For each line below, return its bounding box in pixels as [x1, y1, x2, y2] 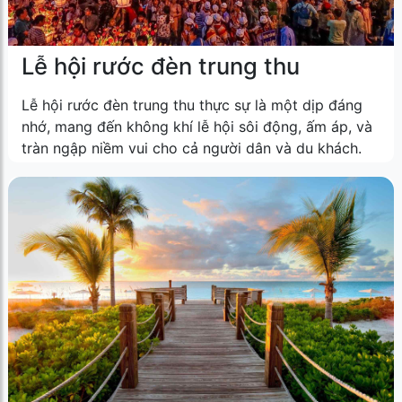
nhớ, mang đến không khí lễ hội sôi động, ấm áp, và [22, 117, 372, 135]
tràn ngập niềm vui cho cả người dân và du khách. [22, 138, 362, 157]
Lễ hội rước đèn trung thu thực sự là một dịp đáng [22, 95, 363, 114]
